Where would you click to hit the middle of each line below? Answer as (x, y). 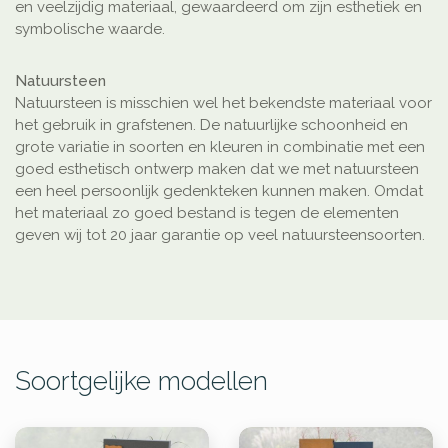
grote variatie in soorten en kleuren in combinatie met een (220, 147)
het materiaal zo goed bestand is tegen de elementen (207, 213)
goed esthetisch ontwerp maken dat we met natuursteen (217, 169)
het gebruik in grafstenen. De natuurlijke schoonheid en (211, 125)
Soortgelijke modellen (141, 381)
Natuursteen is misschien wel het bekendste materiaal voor (223, 103)
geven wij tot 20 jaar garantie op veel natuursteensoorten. (220, 235)
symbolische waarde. (90, 29)
